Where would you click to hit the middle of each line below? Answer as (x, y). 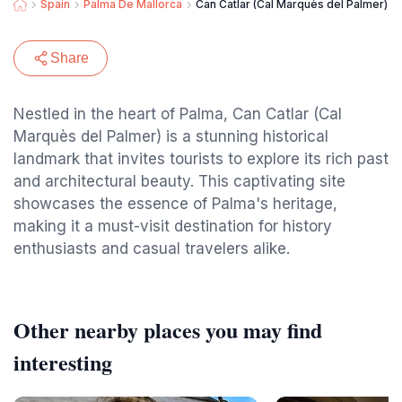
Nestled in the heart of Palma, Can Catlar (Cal (178, 114)
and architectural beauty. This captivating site (179, 181)
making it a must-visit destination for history (173, 226)
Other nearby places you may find (168, 330)
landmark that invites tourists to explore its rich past (201, 159)
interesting (63, 362)
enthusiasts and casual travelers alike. (152, 249)
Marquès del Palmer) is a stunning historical (171, 136)
